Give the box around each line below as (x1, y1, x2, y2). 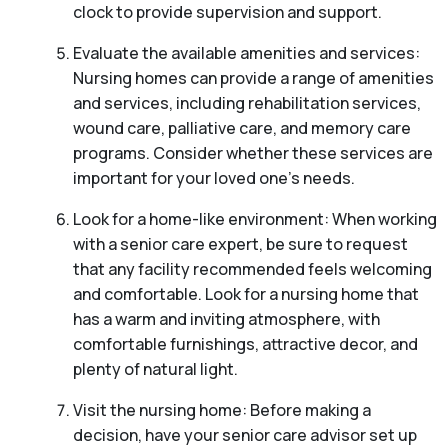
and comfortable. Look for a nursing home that (72, 283, 419, 306)
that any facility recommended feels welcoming (72, 258, 432, 281)
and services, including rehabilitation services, (72, 92, 421, 115)
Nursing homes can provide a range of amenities (72, 67, 434, 90)
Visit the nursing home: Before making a (72, 399, 371, 422)
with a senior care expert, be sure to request (72, 233, 408, 256)
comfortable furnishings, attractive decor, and (72, 333, 418, 356)
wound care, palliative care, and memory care (72, 117, 411, 140)
